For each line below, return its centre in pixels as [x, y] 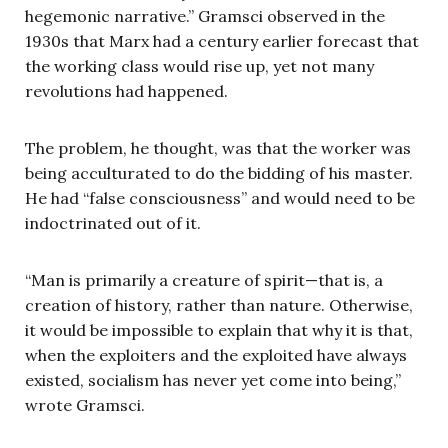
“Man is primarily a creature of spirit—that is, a [204, 279]
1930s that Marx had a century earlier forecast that [222, 40]
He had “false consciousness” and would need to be [220, 197]
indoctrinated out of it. [113, 222]
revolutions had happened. [126, 90]
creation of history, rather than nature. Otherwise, [219, 304]
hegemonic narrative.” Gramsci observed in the [205, 15]
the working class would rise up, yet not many [199, 65]
